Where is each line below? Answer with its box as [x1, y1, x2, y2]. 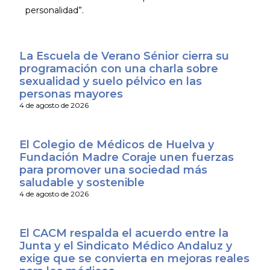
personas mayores [19, 87, 123, 101]
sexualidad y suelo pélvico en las [19, 74, 202, 88]
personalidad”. [25, 5, 84, 16]
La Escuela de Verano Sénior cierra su [19, 49, 229, 63]
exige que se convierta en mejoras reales [19, 251, 250, 265]
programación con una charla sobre [19, 61, 218, 75]
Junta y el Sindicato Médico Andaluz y [19, 239, 232, 253]
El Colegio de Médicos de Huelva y [19, 137, 214, 151]
